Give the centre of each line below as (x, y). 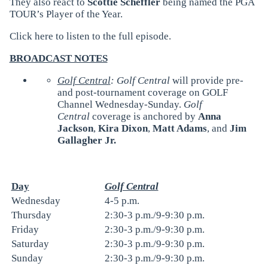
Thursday (31, 215)
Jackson (75, 128)
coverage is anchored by (144, 116)
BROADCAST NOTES (58, 58)
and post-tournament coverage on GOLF (142, 92)
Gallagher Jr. (86, 140)
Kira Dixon (123, 128)
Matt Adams (179, 128)
